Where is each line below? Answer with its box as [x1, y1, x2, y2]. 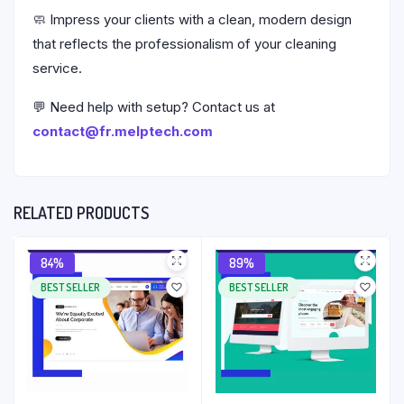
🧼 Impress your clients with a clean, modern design [32, 11, 352, 28]
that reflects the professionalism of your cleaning [32, 35, 336, 52]
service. [32, 60, 82, 77]
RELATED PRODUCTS [14, 203, 149, 223]
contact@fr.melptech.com [32, 123, 213, 140]
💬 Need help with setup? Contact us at [32, 98, 275, 115]
